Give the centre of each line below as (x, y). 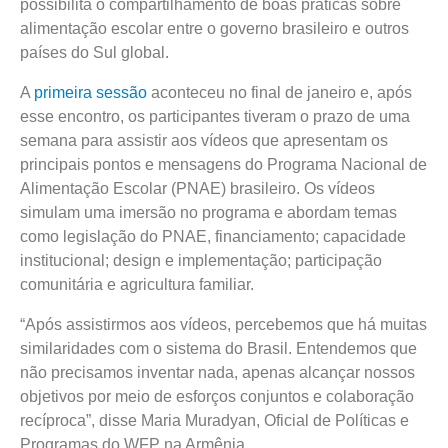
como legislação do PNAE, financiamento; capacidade (213, 237)
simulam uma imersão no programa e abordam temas (208, 213)
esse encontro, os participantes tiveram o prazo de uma (215, 117)
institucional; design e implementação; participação (201, 261)
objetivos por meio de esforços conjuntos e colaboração (217, 397)
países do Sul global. (94, 53)
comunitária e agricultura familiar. (137, 285)
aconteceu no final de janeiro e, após (279, 93)
